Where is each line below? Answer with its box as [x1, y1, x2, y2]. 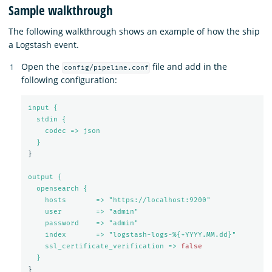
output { [27, 173, 62, 182]
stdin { [36, 115, 66, 124]
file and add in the [150, 60, 228, 72]
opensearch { [36, 185, 87, 193]
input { [27, 104, 58, 112]
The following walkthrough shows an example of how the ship [8, 25, 260, 37]
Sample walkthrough [8, 1, 113, 19]
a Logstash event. [8, 38, 79, 50]
